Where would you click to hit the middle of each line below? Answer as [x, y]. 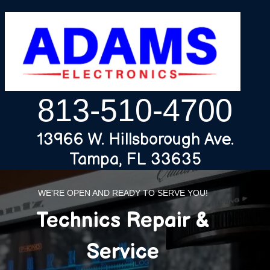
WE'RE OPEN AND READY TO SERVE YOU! [123, 193]
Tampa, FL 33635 [135, 159]
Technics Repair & [123, 221]
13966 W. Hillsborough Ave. [135, 140]
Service [123, 252]
